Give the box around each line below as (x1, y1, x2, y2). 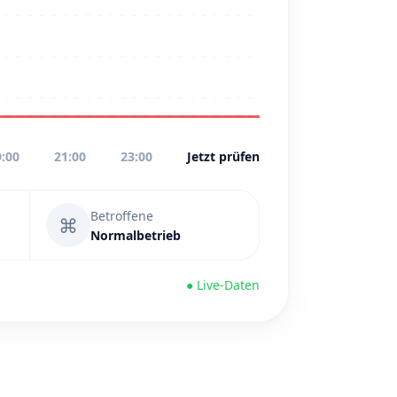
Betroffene (90, 206, 153, 224)
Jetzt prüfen (186, 148, 260, 165)
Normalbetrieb (90, 226, 181, 244)
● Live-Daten (186, 276, 260, 293)
